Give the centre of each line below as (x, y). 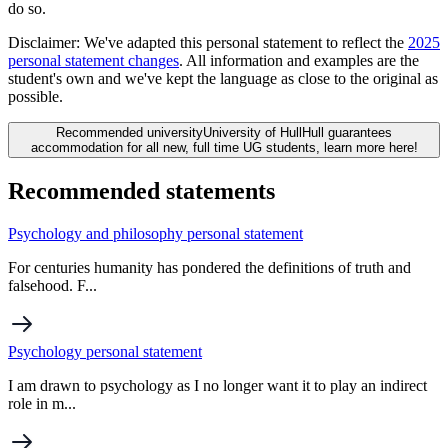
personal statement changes (93, 60)
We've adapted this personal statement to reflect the (246, 42)
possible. (35, 96)
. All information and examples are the (299, 60)
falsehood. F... (52, 285)
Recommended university (129, 132)
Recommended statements (141, 190)
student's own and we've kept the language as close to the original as (223, 78)
